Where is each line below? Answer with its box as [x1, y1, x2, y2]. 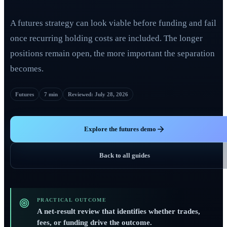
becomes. [10, 64, 44, 73]
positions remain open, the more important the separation [10, 49, 215, 58]
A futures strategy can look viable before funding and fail [10, 18, 216, 28]
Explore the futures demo [84, 125, 156, 133]
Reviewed [68, 91, 91, 97]
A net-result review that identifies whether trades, [37, 207, 200, 215]
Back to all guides [99, 152, 150, 159]
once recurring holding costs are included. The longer [10, 33, 203, 43]
